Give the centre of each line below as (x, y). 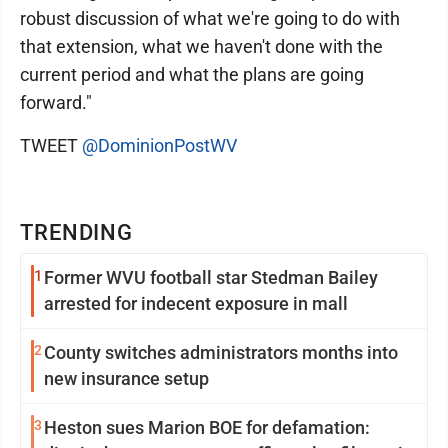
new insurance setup (126, 378)
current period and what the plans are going (192, 74)
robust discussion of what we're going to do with (210, 18)
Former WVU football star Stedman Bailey (211, 277)
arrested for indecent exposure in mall (196, 303)
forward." (58, 102)
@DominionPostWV (159, 145)
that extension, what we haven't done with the (201, 46)
